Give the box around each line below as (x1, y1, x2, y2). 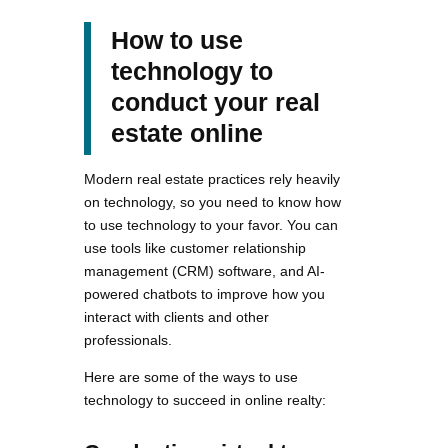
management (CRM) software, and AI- (84, 263, 325, 280)
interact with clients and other (84, 309, 269, 326)
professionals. (84, 332, 172, 349)
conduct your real (111, 88, 320, 117)
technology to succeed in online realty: (84, 392, 326, 409)
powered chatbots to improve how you (84, 286, 325, 303)
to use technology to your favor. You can (84, 217, 338, 234)
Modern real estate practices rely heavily (84, 171, 340, 188)
